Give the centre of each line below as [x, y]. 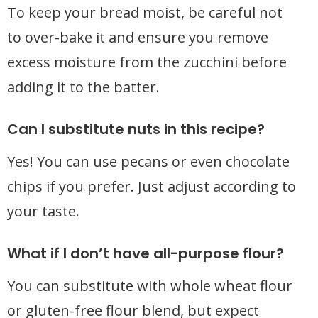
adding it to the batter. [83, 87]
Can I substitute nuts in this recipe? [136, 129]
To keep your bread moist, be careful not [145, 12]
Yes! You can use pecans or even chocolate [148, 161]
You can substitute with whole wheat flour [150, 286]
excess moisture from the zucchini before [147, 62]
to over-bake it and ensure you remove [138, 37]
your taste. [43, 211]
